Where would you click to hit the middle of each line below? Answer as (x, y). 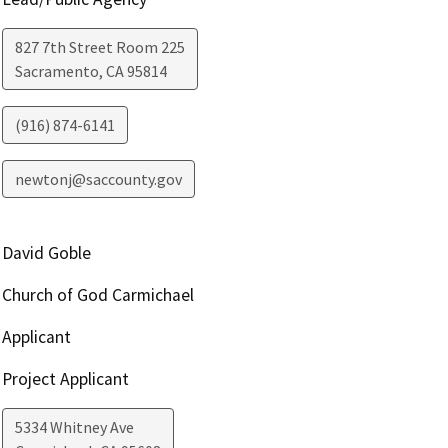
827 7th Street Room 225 (99, 47)
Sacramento (56, 71)
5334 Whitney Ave (74, 427)
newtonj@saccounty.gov (98, 179)
